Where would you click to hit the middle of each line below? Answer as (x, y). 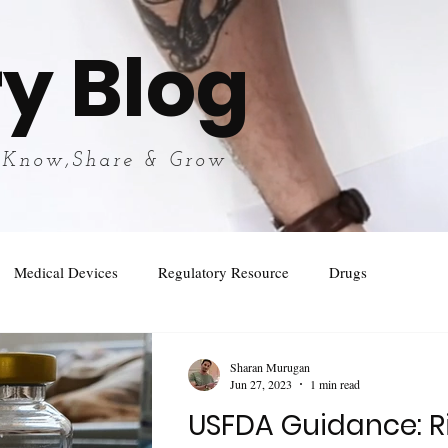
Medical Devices (66, 271)
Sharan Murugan (270, 366)
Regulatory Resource (223, 271)
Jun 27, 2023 (261, 384)
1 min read (335, 384)
